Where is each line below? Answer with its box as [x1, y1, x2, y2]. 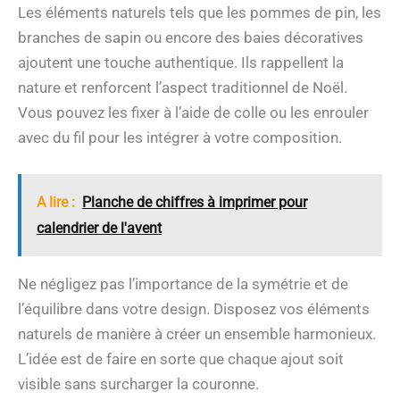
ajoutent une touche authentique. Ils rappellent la [18, 53, 344, 71]
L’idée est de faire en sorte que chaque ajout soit [18, 349, 344, 368]
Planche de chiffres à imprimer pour [82, 193, 307, 211]
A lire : [37, 193, 75, 211]
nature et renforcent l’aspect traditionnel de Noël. [18, 78, 347, 96]
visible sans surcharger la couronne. [18, 374, 259, 393]
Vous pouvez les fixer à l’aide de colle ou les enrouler [18, 103, 369, 121]
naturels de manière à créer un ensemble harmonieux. [18, 324, 376, 343]
